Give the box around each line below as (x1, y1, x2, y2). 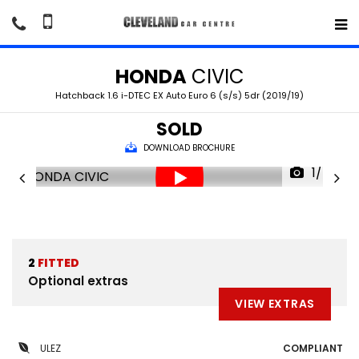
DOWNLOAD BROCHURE (143, 142, 235, 154)
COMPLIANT (283, 341, 343, 355)
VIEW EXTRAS (235, 296, 315, 312)
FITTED (35, 255, 79, 271)
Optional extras (28, 272, 128, 289)
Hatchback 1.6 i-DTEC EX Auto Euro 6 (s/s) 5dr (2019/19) (55, 89, 304, 102)
